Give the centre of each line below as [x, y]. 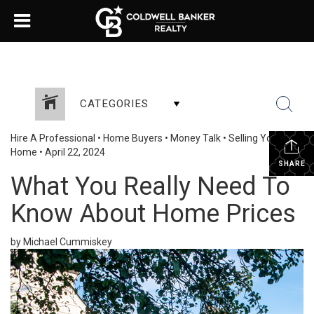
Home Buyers [133, 138]
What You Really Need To [150, 186]
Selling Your [255, 138]
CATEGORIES [114, 104]
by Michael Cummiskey [61, 242]
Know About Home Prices [153, 214]
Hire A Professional [53, 138]
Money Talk [196, 138]
